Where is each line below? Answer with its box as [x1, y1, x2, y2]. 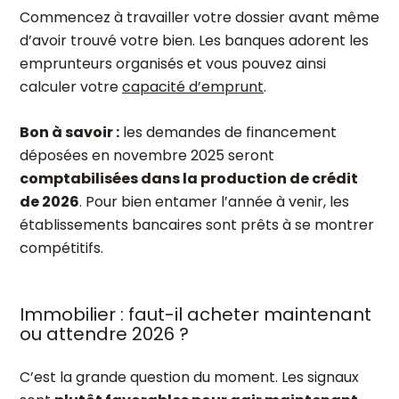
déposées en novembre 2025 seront [20, 145, 274, 166]
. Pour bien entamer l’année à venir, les [79, 191, 349, 212]
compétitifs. [20, 238, 103, 258]
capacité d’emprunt [122, 77, 264, 97]
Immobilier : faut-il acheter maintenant [20, 302, 371, 327]
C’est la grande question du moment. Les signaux [20, 367, 359, 387]
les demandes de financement [119, 122, 337, 142]
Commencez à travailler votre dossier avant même [20, 7, 379, 28]
